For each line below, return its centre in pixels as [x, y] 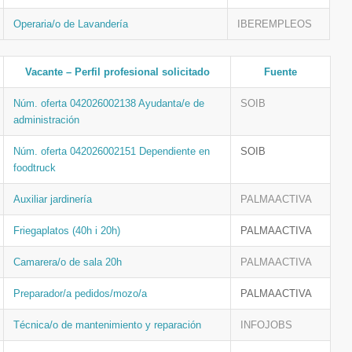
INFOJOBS [266, 325]
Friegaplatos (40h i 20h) [67, 231]
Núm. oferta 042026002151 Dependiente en [112, 151]
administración [46, 120]
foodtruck [35, 168]
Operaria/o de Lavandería [71, 24]
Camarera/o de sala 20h [68, 262]
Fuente [280, 72]
